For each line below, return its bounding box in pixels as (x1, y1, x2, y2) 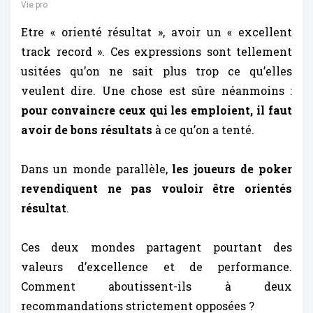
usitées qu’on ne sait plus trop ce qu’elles (21, 64, 292, 78)
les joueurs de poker (172, 161, 293, 176)
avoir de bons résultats (21, 122, 152, 137)
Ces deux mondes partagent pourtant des (21, 240, 292, 254)
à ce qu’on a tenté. (152, 122, 254, 137)
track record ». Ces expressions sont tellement (21, 44, 292, 59)
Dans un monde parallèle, (21, 161, 173, 176)
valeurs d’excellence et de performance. (21, 259, 292, 274)
